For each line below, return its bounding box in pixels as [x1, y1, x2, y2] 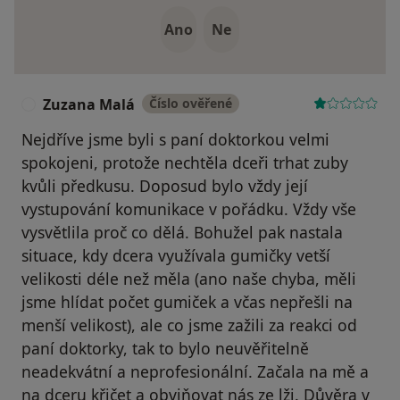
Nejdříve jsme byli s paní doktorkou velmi [21, 129, 329, 151]
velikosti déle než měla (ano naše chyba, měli [21, 268, 356, 290]
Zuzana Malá [43, 95, 135, 115]
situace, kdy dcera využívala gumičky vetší [21, 245, 330, 267]
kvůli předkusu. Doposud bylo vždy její [21, 175, 308, 197]
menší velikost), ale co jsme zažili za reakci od [21, 314, 357, 337]
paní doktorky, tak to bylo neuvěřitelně [21, 337, 309, 360]
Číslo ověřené [149, 95, 232, 112]
